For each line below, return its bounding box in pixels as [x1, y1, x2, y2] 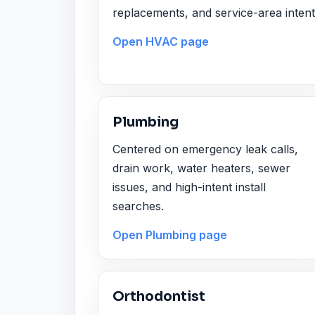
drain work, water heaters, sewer [112, 160, 290, 175]
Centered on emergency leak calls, [112, 141, 298, 156]
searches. [112, 198, 164, 213]
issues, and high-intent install [112, 179, 266, 194]
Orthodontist [112, 288, 205, 305]
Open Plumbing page [112, 228, 227, 243]
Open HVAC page [112, 34, 209, 49]
